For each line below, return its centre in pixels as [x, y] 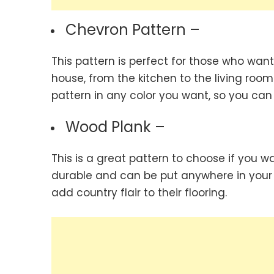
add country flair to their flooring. [139, 193]
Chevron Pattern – [132, 29]
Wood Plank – [115, 127]
